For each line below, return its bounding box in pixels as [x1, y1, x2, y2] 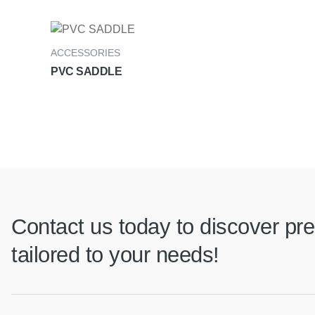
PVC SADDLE [51, 65, 122, 78]
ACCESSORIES [51, 47, 120, 58]
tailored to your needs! [11, 243, 219, 268]
